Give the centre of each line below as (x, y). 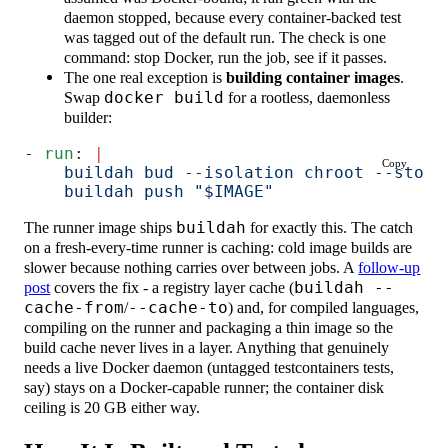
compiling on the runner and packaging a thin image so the (209, 327)
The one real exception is (145, 77)
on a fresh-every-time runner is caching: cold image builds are (218, 247)
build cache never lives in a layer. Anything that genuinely (207, 347)
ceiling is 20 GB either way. (112, 407)
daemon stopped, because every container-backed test (233, 17)
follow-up (389, 267)
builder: (88, 117)
